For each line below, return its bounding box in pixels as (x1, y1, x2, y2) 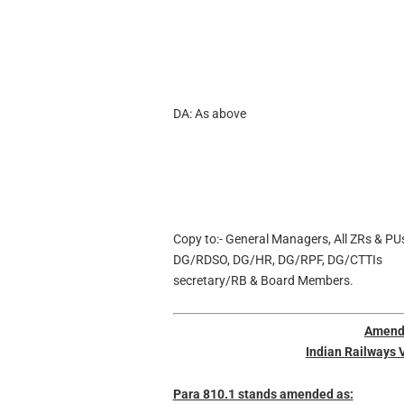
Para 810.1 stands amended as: (172, 386, 353, 401)
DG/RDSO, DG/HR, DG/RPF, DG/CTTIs (172, 252, 382, 268)
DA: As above (172, 106, 246, 121)
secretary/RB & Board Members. (172, 273, 353, 289)
